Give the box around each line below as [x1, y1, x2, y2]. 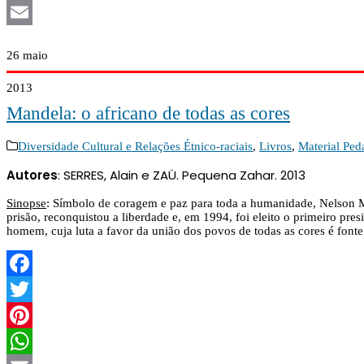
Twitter [6, 308, 41, 322]
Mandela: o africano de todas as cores [6, 103, 290, 124]
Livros [259, 139, 292, 153]
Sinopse [6, 196, 46, 210]
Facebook [6, 282, 56, 296]
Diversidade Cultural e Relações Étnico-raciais [18, 139, 253, 153]
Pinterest [6, 334, 50, 348]
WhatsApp [6, 6, 60, 19]
